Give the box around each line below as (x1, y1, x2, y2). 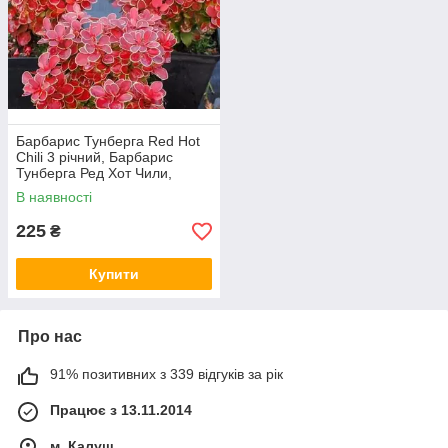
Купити (89, 266, 139, 283)
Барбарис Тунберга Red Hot (16, 133, 200, 150)
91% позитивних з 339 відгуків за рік (50, 366, 283, 383)
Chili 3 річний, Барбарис (16, 149, 173, 166)
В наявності (16, 189, 92, 206)
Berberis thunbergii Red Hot (16, 181, 192, 198)
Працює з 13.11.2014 (50, 402, 192, 419)
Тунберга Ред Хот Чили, (16, 165, 172, 182)
